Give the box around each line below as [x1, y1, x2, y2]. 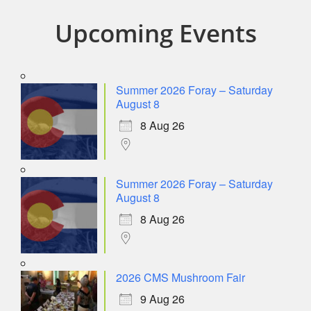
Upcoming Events [54, 17, 257, 49]
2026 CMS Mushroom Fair [116, 269, 245, 285]
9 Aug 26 [140, 291, 185, 307]
